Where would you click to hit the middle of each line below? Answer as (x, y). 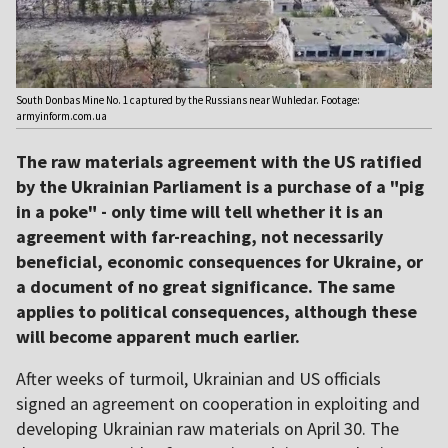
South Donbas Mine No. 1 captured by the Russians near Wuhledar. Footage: (188, 100)
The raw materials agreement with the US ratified (219, 162)
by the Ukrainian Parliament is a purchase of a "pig (220, 187)
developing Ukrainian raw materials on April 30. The (207, 429)
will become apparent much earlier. (158, 337)
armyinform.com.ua (61, 116)
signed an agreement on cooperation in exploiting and (218, 404)
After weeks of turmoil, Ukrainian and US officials (198, 379)
